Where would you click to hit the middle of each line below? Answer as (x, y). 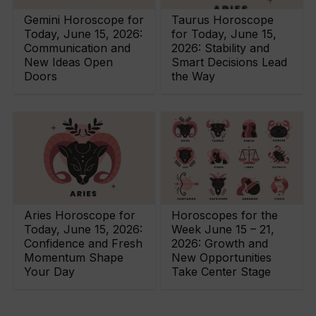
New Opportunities (222, 258)
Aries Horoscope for (80, 215)
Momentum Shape (74, 258)
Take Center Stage (221, 272)
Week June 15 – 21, (223, 230)
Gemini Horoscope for (84, 19)
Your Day (50, 272)
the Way (194, 76)
